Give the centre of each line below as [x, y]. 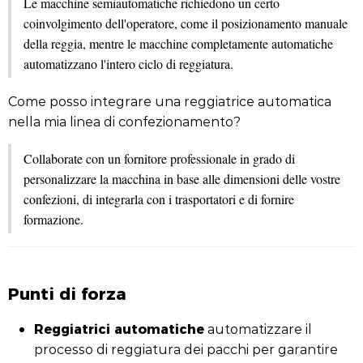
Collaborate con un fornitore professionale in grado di [159, 158]
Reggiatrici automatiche [119, 328]
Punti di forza [67, 293]
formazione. [53, 219]
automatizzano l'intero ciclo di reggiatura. [128, 64]
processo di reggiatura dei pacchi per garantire [186, 349]
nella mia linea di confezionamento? [124, 121]
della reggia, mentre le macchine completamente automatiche [178, 43]
